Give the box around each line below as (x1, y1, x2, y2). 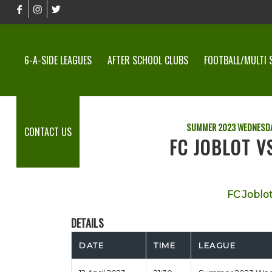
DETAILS (71, 215, 104, 231)
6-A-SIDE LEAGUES (24, 53, 92, 67)
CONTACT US (24, 124, 72, 139)
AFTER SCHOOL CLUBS (107, 53, 188, 67)
